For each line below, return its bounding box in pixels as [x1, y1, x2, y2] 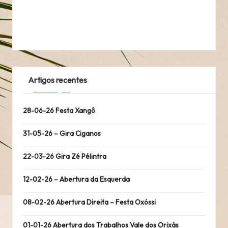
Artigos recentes [27, 75, 87, 85]
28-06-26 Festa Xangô [23, 105, 95, 115]
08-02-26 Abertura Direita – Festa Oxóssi [23, 197, 156, 207]
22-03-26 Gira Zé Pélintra [23, 151, 106, 161]
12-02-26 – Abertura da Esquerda [23, 174, 130, 184]
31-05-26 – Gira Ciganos [23, 128, 101, 138]
